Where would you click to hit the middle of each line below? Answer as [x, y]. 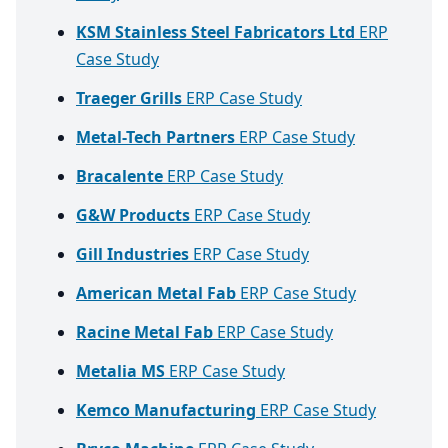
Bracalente [119, 176]
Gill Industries [132, 254]
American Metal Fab [156, 293]
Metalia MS [120, 371]
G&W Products [133, 215]
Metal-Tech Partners [155, 137]
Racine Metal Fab [144, 332]
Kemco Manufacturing [166, 410]
